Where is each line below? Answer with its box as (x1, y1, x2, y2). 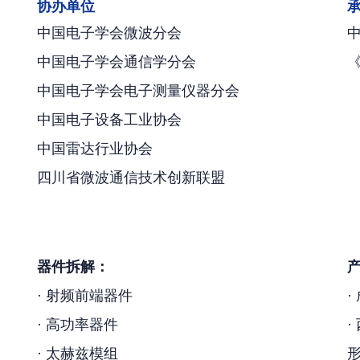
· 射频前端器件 (36, 288, 133, 304)
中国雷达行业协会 (36, 141, 153, 157)
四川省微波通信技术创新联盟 (36, 170, 225, 186)
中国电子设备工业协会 (36, 112, 182, 128)
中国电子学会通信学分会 (36, 54, 196, 70)
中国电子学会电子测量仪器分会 (36, 83, 239, 99)
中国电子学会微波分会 (36, 25, 182, 41)
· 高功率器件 (36, 317, 118, 333)
